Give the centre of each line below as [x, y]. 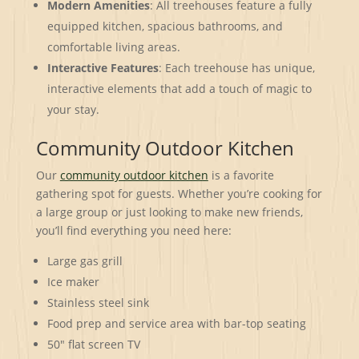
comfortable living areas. [113, 46]
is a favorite [241, 175]
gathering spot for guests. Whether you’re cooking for [179, 193]
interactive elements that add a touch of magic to [179, 88]
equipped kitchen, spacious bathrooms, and [165, 26]
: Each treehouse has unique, [236, 67]
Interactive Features [103, 67]
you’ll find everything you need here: [133, 230]
